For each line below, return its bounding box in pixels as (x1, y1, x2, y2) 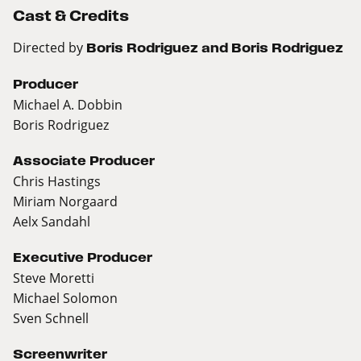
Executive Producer (13, 251, 152, 265)
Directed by (13, 39, 86, 56)
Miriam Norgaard (13, 193, 118, 210)
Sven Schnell (13, 309, 89, 327)
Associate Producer (13, 154, 155, 168)
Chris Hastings (13, 172, 101, 190)
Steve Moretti (13, 269, 94, 287)
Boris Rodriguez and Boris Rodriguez (86, 41, 343, 56)
